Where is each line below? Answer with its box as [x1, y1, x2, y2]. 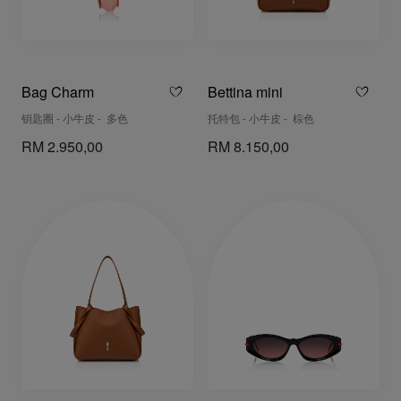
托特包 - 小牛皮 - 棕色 [208, 114, 314, 126]
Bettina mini [208, 86, 283, 102]
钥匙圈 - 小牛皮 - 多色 [21, 114, 128, 126]
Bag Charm [21, 86, 94, 102]
